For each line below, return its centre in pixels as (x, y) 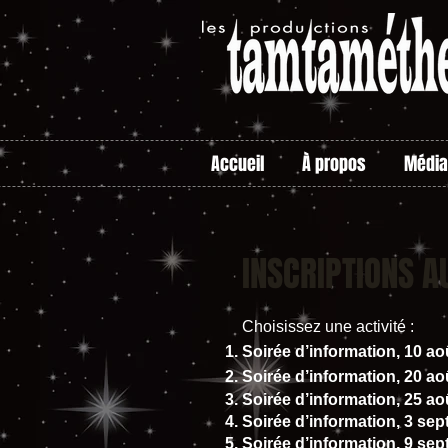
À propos (334, 163)
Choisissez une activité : (328, 326)
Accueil (237, 163)
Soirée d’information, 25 (334, 399)
